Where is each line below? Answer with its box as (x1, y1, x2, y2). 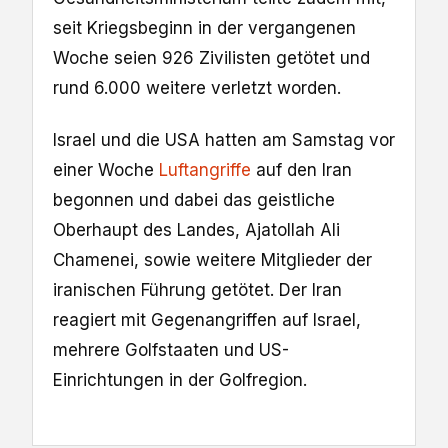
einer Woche (53, 159, 159, 180)
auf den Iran (251, 159, 352, 180)
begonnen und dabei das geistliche (53, 189, 335, 210)
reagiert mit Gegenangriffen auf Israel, (53, 309, 361, 330)
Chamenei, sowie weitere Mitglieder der (53, 249, 372, 270)
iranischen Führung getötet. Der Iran (53, 279, 342, 300)
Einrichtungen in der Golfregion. (53, 369, 307, 390)
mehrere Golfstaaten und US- (53, 339, 289, 360)
